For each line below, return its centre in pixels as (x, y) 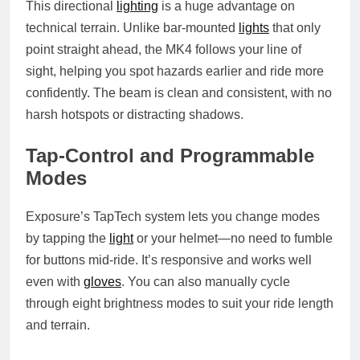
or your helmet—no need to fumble (233, 238)
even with (55, 281)
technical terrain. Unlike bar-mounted (132, 27)
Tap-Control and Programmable (170, 155)
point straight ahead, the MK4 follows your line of (164, 49)
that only (295, 27)
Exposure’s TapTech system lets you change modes (173, 216)
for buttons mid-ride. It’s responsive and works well (169, 260)
